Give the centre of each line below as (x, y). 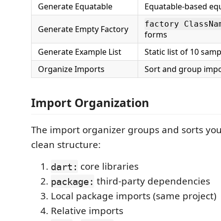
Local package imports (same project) (134, 196)
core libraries (108, 166)
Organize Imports (71, 69)
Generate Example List (80, 52)
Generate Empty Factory (83, 29)
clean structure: (66, 145)
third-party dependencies (152, 181)
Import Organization (90, 103)
